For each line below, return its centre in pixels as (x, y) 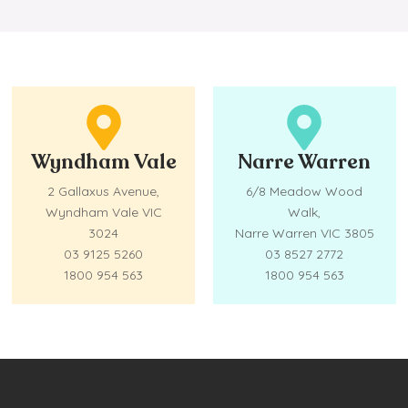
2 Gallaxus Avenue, (104, 191)
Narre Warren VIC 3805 (304, 233)
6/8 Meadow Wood (305, 191)
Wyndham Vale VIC (103, 212)
